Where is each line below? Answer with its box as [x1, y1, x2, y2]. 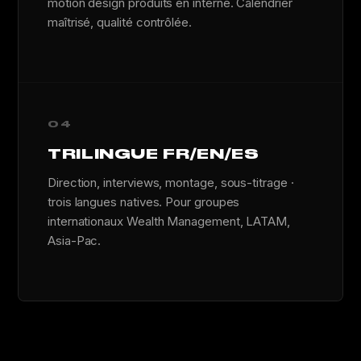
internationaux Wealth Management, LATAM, [48, 214, 290, 229]
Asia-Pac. [48, 233, 102, 248]
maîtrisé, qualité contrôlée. [48, 15, 192, 30]
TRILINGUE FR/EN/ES [48, 146, 259, 162]
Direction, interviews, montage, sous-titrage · [48, 175, 294, 190]
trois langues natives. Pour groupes [48, 194, 240, 210]
